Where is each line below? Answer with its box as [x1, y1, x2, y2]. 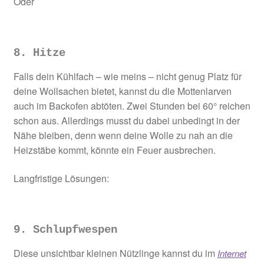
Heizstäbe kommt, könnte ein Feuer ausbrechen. [13, 143, 216, 157]
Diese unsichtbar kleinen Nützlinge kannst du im [13, 246, 217, 260]
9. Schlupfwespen [13, 223, 117, 236]
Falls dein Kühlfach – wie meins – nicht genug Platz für [13, 70, 242, 84]
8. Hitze [13, 47, 65, 60]
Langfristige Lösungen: [13, 171, 109, 185]
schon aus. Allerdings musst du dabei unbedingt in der [13, 114, 240, 128]
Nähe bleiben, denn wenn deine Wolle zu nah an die [13, 128, 233, 143]
